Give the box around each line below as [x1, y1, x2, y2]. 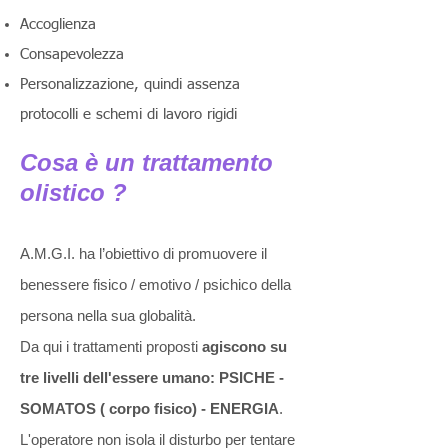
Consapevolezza [20, 47, 124, 62]
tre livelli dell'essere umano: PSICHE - [20, 369, 284, 386]
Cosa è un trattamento [20, 149, 273, 176]
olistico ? [20, 179, 134, 206]
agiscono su [202, 338, 287, 355]
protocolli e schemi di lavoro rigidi [20, 107, 237, 122]
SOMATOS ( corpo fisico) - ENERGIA [20, 400, 279, 417]
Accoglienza [20, 17, 96, 32]
